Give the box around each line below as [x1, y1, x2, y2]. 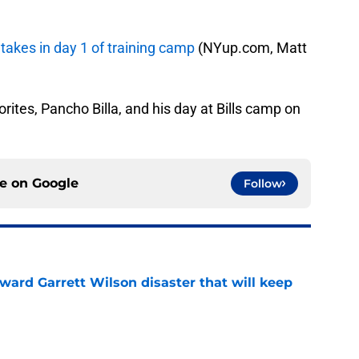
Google [32, 175, 79, 192]
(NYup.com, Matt [195, 39, 307, 57]
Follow [244, 176, 282, 192]
